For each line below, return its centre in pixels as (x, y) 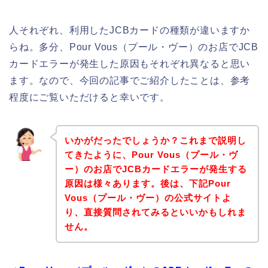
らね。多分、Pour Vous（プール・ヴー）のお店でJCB (134, 47)
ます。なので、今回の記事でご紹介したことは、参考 (130, 80)
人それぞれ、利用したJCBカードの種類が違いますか (130, 30)
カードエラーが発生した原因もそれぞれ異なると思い (130, 63)
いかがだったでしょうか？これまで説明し (155, 141)
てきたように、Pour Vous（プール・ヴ (151, 155)
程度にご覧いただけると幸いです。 (89, 97)
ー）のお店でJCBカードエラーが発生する (156, 169)
